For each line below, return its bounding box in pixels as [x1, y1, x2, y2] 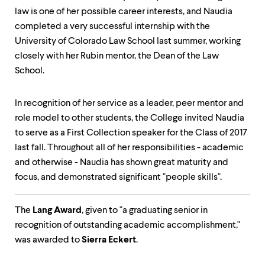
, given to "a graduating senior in [82, 206, 208, 215]
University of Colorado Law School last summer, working [15, 37, 241, 46]
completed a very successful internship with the [15, 22, 210, 31]
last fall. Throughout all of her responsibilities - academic [15, 143, 244, 153]
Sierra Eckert [82, 235, 136, 245]
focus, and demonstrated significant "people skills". [15, 173, 225, 182]
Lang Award [33, 206, 82, 215]
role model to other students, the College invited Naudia [15, 114, 244, 123]
